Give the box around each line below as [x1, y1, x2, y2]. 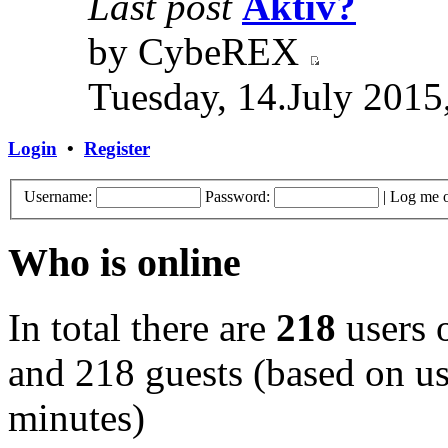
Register [84, 138, 150, 160]
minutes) [8, 395, 145, 439]
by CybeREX [88, 30, 309, 74]
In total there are [8, 305, 276, 349]
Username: [24, 188, 92, 206]
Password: [205, 188, 270, 206]
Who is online [8, 240, 241, 286]
